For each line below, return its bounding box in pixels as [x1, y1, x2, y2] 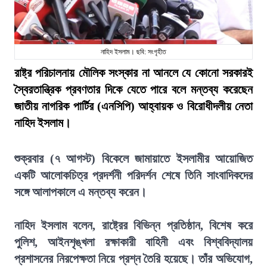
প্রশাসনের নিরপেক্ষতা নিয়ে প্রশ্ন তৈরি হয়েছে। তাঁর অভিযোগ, [14, 252, 253, 265]
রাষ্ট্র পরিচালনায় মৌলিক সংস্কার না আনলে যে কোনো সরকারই [14, 66, 253, 79]
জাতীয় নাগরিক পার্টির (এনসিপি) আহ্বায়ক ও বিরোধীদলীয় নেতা [14, 100, 253, 113]
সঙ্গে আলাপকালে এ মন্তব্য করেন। [14, 185, 147, 198]
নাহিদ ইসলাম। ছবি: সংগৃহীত [101, 48, 166, 56]
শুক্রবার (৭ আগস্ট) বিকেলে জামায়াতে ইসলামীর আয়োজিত [14, 152, 253, 165]
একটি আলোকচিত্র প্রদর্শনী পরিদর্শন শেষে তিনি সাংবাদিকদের [14, 169, 253, 182]
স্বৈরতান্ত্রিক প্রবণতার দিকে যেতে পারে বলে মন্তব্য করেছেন [14, 83, 253, 96]
